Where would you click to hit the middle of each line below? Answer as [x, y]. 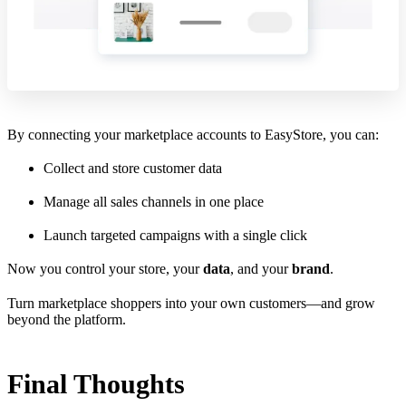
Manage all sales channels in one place [154, 202]
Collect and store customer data [133, 168]
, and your [261, 269]
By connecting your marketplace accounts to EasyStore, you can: [193, 134]
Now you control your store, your [105, 269]
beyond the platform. [67, 319]
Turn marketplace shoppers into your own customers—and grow [191, 303]
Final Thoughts [96, 384]
